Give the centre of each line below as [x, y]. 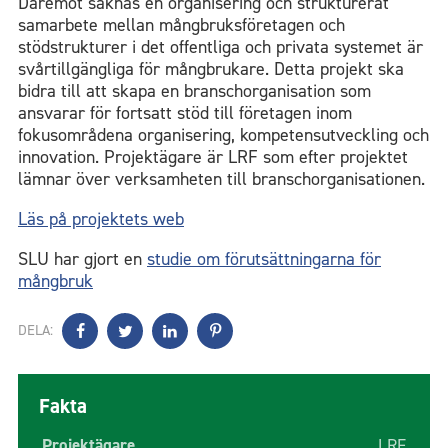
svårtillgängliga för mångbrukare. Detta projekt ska [211, 68]
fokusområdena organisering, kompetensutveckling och [223, 134]
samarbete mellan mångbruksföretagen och [181, 24]
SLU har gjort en [82, 258]
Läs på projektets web [101, 218]
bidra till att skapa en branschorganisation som [194, 90]
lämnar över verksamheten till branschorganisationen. [221, 178]
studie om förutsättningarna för [264, 258]
